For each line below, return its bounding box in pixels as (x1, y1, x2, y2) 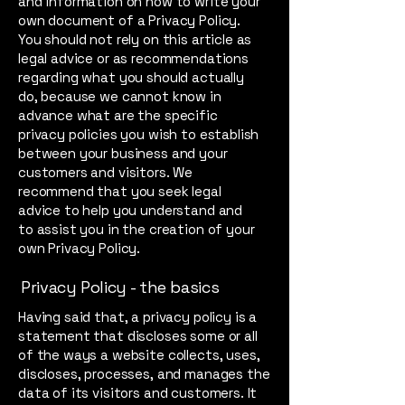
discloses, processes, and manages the (18, 364, 270, 382)
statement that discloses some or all (18, 326, 258, 344)
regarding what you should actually (18, 68, 244, 86)
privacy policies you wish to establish (18, 125, 259, 143)
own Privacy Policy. (18, 239, 141, 257)
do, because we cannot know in (18, 87, 221, 105)
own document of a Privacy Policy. (18, 11, 241, 29)
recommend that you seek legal (18, 182, 221, 200)
